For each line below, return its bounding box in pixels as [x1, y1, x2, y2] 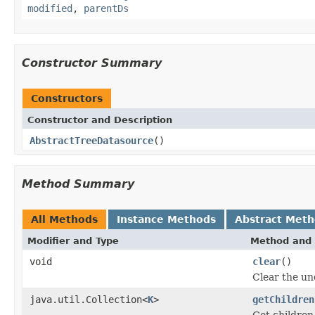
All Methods [31, 213, 98, 225]
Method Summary [22, 176, 134, 191]
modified [27, 2, 72, 14]
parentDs [84, 2, 129, 14]
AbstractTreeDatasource [30, 134, 153, 146]
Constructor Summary [22, 56, 162, 70]
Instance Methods [117, 213, 216, 225]
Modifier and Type [27, 235, 119, 246]
